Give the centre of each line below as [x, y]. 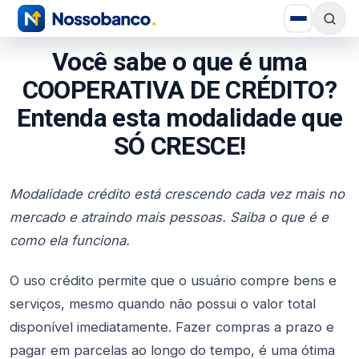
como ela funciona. [70, 240]
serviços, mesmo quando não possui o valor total [163, 303]
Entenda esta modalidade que [179, 118]
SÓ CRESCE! [179, 146]
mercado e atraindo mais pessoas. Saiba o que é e [169, 217]
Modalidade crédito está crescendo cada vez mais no [177, 194]
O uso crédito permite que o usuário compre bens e [173, 280]
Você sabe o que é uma [179, 62]
